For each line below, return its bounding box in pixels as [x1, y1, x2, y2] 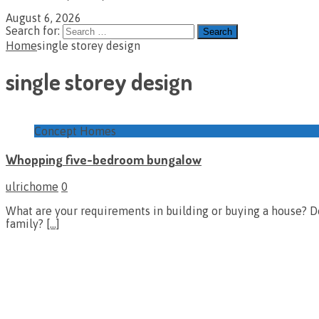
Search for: [6, 24, 60, 37]
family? [6, 217, 46, 231]
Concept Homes [34, 124, 116, 137]
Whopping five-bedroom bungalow [6, 150, 202, 167]
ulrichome [6, 180, 58, 194]
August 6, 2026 [6, 11, 81, 24]
